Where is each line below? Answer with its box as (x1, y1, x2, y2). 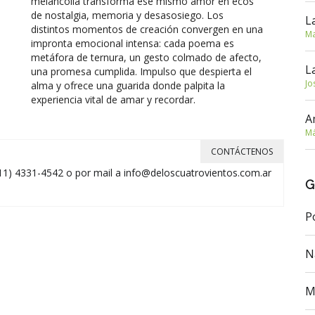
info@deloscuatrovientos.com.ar (124, 166, 271, 179)
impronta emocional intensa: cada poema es (31, 37, 234, 50)
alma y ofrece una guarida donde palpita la (31, 79, 225, 92)
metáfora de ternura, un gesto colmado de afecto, (31, 51, 262, 64)
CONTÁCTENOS (211, 146, 273, 157)
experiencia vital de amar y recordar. (31, 93, 195, 106)
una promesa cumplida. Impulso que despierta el (31, 65, 252, 78)
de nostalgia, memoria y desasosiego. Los (31, 8, 224, 22)
